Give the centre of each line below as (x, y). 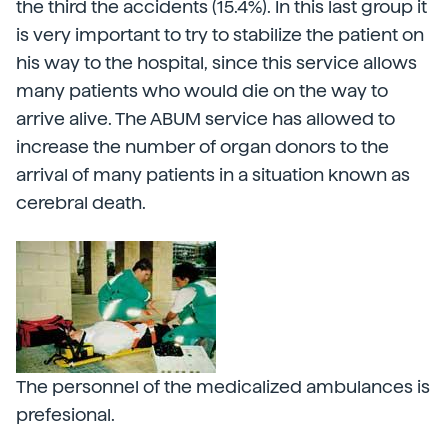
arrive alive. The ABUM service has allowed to (205, 118)
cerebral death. (81, 202)
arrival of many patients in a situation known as (213, 174)
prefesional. (65, 414)
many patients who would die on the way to (202, 90)
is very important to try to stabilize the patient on (220, 34)
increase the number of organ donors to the (202, 146)
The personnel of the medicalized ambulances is (223, 386)
